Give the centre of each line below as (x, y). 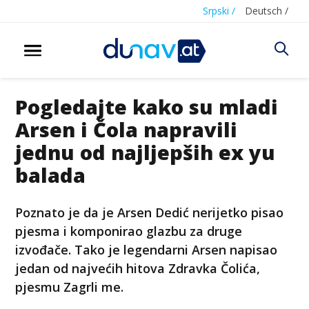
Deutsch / (267, 11)
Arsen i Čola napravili (127, 129)
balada (51, 175)
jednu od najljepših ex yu (146, 152)
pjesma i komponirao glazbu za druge (129, 231)
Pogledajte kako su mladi (147, 106)
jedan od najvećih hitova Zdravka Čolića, (138, 268)
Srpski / (219, 11)
